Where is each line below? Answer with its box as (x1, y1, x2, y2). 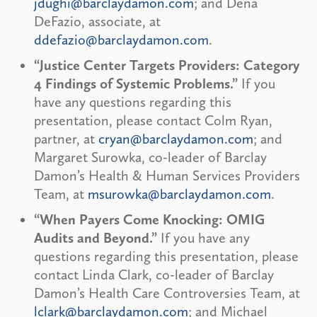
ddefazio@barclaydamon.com (34, 30, 209, 48)
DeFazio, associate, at (34, 12, 161, 30)
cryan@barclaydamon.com (98, 129, 253, 147)
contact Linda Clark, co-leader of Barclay (34, 265, 274, 283)
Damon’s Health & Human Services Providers (34, 166, 300, 184)
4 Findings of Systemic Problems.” (34, 74, 238, 92)
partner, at (34, 129, 98, 147)
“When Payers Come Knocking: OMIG (34, 210, 265, 228)
